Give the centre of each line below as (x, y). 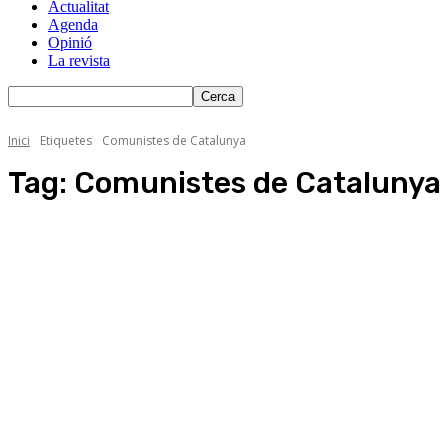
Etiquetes (66, 140)
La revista (79, 60)
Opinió (70, 42)
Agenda (73, 24)
